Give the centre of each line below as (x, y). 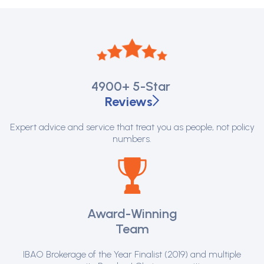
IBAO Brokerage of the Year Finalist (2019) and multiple (132, 255)
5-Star (151, 87)
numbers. (132, 139)
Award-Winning (132, 214)
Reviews (128, 102)
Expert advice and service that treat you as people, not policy (132, 127)
